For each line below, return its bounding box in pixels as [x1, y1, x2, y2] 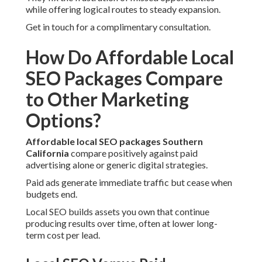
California [26, 147, 69, 159]
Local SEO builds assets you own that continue [26, 206, 209, 218]
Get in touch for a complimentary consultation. [26, 21, 211, 33]
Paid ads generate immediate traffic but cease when [26, 177, 232, 188]
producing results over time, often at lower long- [26, 218, 218, 229]
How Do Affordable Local [26, 46, 234, 69]
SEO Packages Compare [26, 67, 223, 90]
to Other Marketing [26, 88, 189, 111]
